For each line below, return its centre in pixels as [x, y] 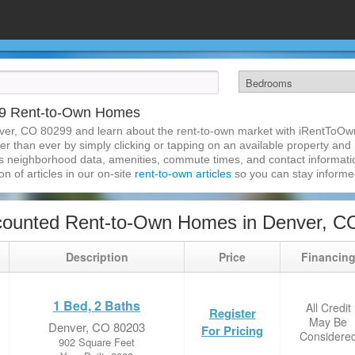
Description [97, 257]
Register [232, 313]
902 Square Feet [97, 342]
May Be [328, 322]
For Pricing [232, 330]
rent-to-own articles [183, 174]
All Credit [328, 307]
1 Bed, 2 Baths [97, 305]
